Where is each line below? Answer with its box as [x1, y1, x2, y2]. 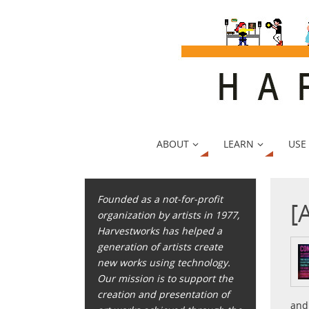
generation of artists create [97, 240, 223, 254]
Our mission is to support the [97, 272, 234, 286]
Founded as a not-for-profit [97, 192, 223, 206]
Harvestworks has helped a [97, 224, 223, 238]
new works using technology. [97, 256, 231, 270]
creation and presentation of [97, 288, 230, 301]
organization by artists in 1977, [97, 208, 240, 222]
